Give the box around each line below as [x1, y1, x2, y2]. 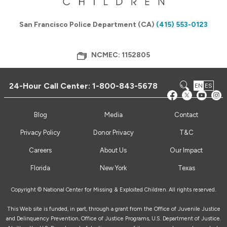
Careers [29, 146, 52, 155]
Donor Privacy [93, 129, 134, 137]
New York [100, 164, 127, 172]
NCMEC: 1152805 [91, 51, 150, 60]
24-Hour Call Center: [9, 81, 93, 91]
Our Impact [170, 146, 203, 155]
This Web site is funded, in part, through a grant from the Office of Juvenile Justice [7, 206, 220, 213]
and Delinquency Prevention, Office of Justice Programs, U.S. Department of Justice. [6, 215, 221, 222]
